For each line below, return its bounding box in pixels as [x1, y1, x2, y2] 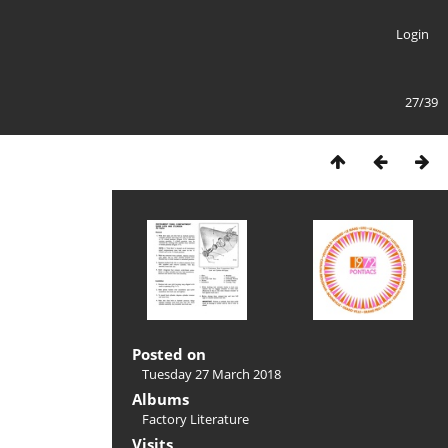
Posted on [132, 344, 206, 364]
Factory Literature [142, 410, 249, 428]
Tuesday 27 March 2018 [142, 365, 281, 383]
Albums [132, 389, 189, 409]
